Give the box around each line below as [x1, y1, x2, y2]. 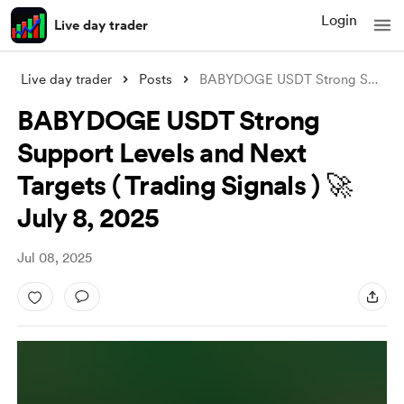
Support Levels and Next [16, 136, 307, 169]
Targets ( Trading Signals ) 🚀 [16, 169, 352, 201]
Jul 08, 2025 [16, 250, 92, 266]
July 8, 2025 [16, 201, 160, 234]
